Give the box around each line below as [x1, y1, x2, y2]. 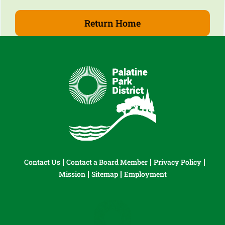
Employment [124, 169, 167, 179]
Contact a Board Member [66, 157, 148, 167]
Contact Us [24, 157, 60, 167]
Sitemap [91, 169, 118, 179]
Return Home [84, 17, 141, 29]
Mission [58, 169, 85, 179]
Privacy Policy [153, 157, 201, 167]
